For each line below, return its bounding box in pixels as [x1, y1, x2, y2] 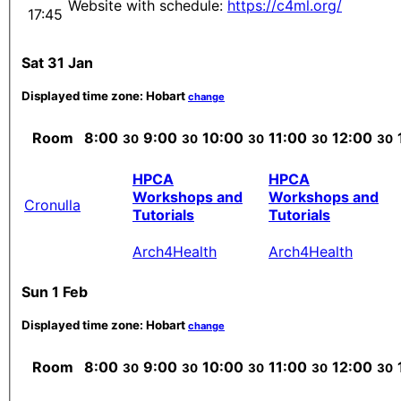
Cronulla [24, 196, 81, 215]
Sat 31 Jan [21, 54, 93, 73]
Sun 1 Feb [21, 282, 88, 301]
